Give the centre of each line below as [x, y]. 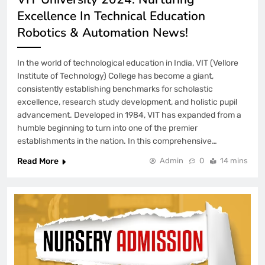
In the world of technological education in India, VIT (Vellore [128, 63]
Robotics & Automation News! [103, 33]
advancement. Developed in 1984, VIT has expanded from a [129, 115]
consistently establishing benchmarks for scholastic [115, 89]
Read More [38, 161]
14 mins [234, 161]
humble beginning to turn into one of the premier [107, 128]
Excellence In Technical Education [111, 16]
